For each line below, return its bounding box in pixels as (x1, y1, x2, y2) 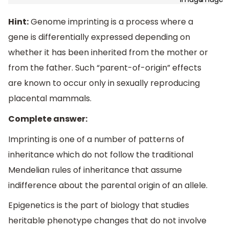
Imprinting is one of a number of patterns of (8, 133, 185, 145)
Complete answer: (8, 113, 87, 125)
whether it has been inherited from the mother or (8, 47, 208, 59)
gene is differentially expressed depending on (8, 31, 190, 43)
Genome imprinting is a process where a (29, 16, 193, 28)
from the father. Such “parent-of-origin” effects (8, 62, 201, 74)
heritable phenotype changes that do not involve (8, 215, 207, 227)
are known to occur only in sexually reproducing (8, 77, 200, 89)
